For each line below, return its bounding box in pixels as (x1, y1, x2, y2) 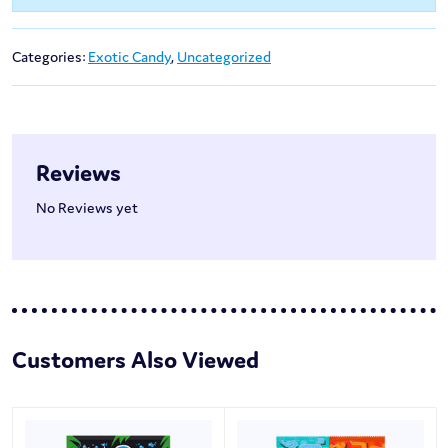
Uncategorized (177, 47, 271, 67)
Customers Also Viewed (12, 345, 259, 375)
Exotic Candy (88, 47, 171, 67)
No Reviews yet (36, 198, 138, 218)
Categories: (12, 47, 88, 67)
